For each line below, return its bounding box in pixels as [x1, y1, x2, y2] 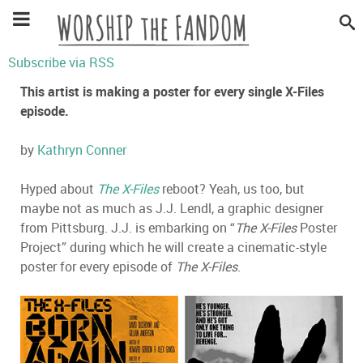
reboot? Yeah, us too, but [162, 180, 305, 198]
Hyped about [20, 180, 97, 198]
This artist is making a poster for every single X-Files [20, 83, 324, 100]
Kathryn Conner [37, 141, 126, 159]
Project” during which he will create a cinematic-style [20, 238, 327, 256]
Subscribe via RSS [8, 53, 114, 71]
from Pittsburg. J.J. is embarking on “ [20, 219, 235, 237]
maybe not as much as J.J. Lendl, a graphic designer [20, 199, 323, 217]
